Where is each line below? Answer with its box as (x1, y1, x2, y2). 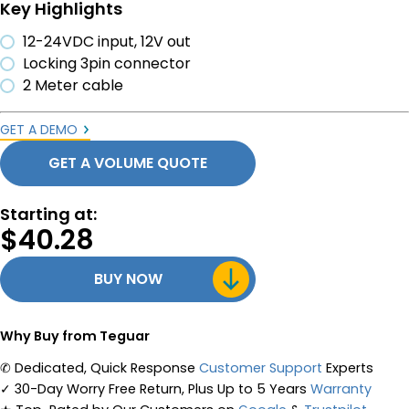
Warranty (310, 380, 372, 398)
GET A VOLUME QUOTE (48, 152, 207, 173)
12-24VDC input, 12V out (23, 31, 191, 52)
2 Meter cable (23, 75, 123, 96)
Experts (322, 359, 373, 377)
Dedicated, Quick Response (15, 359, 199, 377)
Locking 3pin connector (23, 53, 191, 74)
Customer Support (199, 359, 322, 377)
